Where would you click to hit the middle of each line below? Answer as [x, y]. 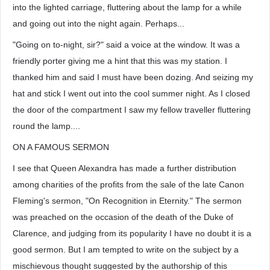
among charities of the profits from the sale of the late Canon [128, 184]
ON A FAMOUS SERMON [61, 147]
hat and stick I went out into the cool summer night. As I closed [131, 93]
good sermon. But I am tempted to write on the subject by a [126, 250]
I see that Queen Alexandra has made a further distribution [124, 168]
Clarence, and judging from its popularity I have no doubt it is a [132, 233]
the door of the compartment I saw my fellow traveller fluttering [132, 110]
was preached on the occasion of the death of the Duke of [123, 217]
